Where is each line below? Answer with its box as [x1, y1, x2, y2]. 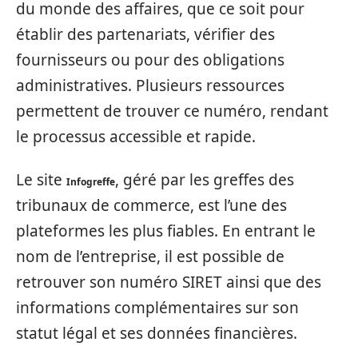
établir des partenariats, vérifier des [16, 23, 275, 45]
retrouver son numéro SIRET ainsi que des [16, 272, 321, 292]
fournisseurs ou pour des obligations [16, 49, 284, 70]
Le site [16, 169, 66, 190]
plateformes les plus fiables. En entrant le [16, 221, 316, 241]
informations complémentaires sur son [16, 297, 299, 318]
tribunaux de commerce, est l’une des [16, 195, 287, 216]
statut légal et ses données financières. [16, 323, 297, 344]
